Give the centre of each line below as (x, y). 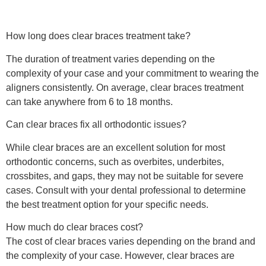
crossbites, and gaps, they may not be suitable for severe (125, 176)
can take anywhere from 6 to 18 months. (89, 102)
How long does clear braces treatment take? (98, 36)
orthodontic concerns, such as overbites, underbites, (115, 161)
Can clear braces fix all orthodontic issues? (96, 125)
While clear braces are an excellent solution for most (115, 147)
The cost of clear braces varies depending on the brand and (131, 241)
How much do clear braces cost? (75, 227)
